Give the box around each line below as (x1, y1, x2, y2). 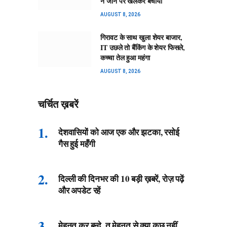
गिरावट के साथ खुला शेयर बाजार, (100, 32, 182, 43)
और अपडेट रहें (58, 184, 101, 197)
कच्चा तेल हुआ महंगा (100, 52, 150, 63)
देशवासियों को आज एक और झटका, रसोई (58, 126, 179, 139)
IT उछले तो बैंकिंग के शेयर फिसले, (100, 42, 185, 53)
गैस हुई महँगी (58, 137, 95, 150)
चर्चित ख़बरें (38, 98, 79, 111)
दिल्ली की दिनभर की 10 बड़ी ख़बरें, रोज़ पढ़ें (58, 172, 184, 185)
